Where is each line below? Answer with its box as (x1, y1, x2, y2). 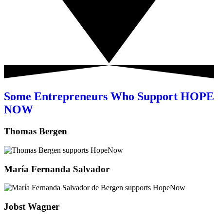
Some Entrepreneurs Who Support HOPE (4, 90, 214, 103)
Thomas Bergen (4, 126, 67, 137)
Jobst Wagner (4, 201, 59, 212)
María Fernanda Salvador (4, 163, 109, 174)
